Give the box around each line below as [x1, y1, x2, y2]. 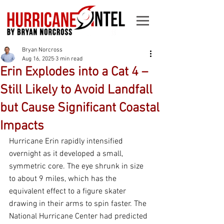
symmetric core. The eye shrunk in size [9, 161, 145, 171]
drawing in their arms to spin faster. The [9, 199, 148, 209]
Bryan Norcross [22, 46, 62, 53]
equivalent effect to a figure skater [9, 186, 128, 196]
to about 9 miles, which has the [9, 174, 118, 184]
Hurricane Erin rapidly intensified [9, 136, 125, 146]
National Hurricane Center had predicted [9, 211, 149, 221]
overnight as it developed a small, [9, 149, 125, 159]
